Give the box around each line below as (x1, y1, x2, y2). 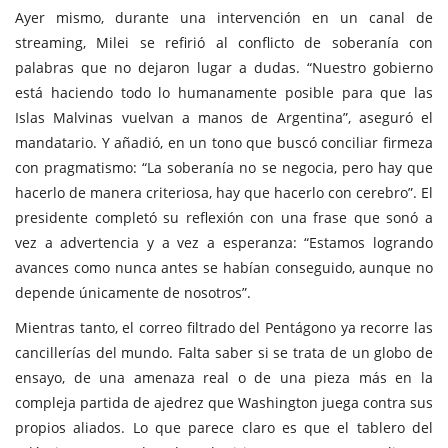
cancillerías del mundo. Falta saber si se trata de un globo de (15, 342, 433, 362)
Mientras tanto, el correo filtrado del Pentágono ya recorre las (15, 317, 433, 337)
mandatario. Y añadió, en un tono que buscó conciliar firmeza (15, 132, 433, 152)
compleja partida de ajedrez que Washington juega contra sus (15, 392, 433, 412)
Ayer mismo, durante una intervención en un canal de (15, 7, 433, 27)
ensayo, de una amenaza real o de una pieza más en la (15, 367, 433, 387)
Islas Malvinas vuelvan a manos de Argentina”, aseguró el (15, 107, 433, 127)
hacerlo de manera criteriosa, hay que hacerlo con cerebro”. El (15, 182, 433, 202)
